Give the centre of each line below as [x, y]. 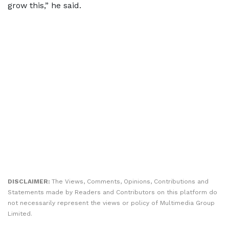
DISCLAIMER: [30, 181]
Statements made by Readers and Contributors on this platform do [112, 192]
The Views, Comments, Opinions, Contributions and [130, 181]
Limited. [20, 214]
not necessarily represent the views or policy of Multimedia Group [111, 203]
